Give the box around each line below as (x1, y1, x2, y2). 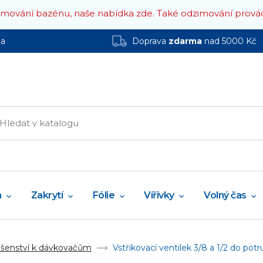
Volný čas (204, 190, 247, 201)
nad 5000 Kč (201, 35, 257, 46)
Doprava (131, 35, 168, 46)
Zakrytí (31, 190, 63, 201)
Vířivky (144, 190, 174, 201)
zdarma (168, 35, 202, 46)
